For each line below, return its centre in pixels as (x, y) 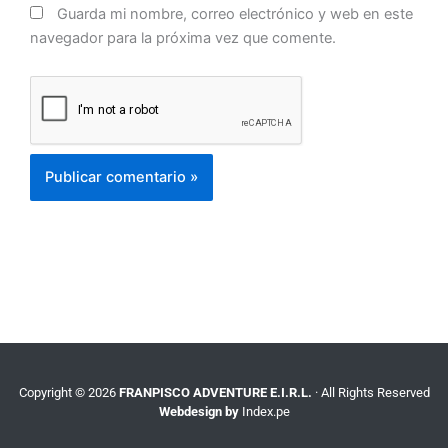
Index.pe (265, 411)
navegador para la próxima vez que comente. (183, 37)
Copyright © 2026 (68, 392)
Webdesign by (198, 411)
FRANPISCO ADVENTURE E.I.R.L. (215, 392)
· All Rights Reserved (370, 392)
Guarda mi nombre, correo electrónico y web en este (235, 13)
